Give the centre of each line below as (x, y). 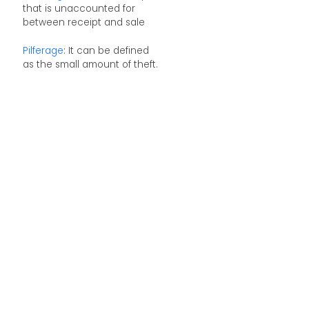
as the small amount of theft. (90, 65)
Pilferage (43, 51)
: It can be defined (106, 51)
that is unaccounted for (79, 8)
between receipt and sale (83, 22)
